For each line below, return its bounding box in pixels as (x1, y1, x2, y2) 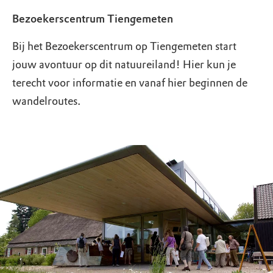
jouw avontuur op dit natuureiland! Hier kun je (12, 57, 236, 71)
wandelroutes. (12, 94, 80, 108)
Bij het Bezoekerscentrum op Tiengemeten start (12, 39, 236, 53)
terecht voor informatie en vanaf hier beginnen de (12, 76, 247, 90)
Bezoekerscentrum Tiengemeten (12, 12, 173, 26)
